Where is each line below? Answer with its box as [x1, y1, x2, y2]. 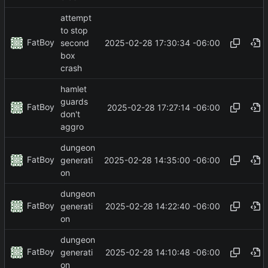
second [60, 38, 89, 48]
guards [60, 96, 88, 106]
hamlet [60, 83, 87, 94]
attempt [60, 12, 92, 23]
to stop [60, 25, 88, 35]
